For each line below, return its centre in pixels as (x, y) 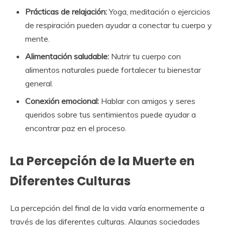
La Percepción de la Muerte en (102, 161)
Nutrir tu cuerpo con (145, 56)
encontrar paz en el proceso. (76, 128)
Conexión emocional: (62, 101)
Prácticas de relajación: (66, 11)
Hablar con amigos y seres (147, 101)
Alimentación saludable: (67, 56)
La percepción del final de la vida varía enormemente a (107, 208)
